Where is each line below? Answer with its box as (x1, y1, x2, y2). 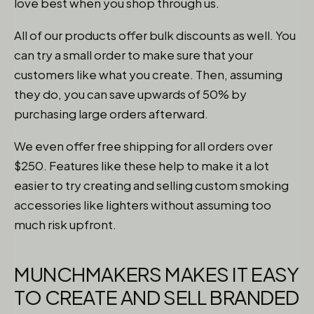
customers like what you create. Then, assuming (14, 67, 282, 82)
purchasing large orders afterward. (14, 106, 208, 121)
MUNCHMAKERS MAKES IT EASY (14, 261, 299, 286)
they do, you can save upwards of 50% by (14, 86, 247, 102)
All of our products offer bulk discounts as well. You (14, 27, 296, 43)
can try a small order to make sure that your (14, 47, 253, 62)
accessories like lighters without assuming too (14, 197, 271, 212)
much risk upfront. (14, 217, 116, 232)
